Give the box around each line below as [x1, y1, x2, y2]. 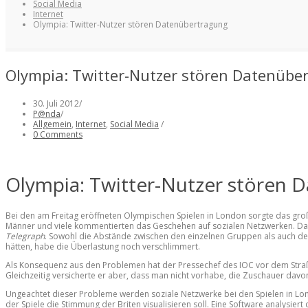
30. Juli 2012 [33, 98, 79, 109]
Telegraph [5, 230, 45, 242]
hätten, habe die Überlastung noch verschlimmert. [5, 240, 200, 252]
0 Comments [33, 129, 82, 140]
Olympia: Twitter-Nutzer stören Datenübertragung [33, 18, 228, 30]
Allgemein [33, 118, 71, 130]
